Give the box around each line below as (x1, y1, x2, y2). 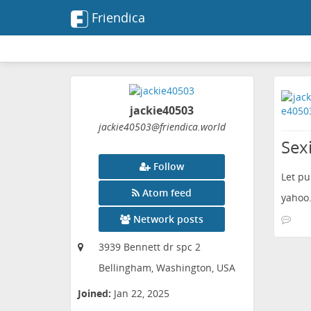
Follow (153, 160, 185, 174)
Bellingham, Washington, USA (99, 261, 235, 275)
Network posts (133, 212, 204, 226)
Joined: (78, 287, 111, 301)
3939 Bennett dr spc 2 (99, 240, 201, 254)
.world (197, 120, 226, 134)
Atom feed (142, 186, 192, 200)
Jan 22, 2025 (114, 287, 169, 301)
